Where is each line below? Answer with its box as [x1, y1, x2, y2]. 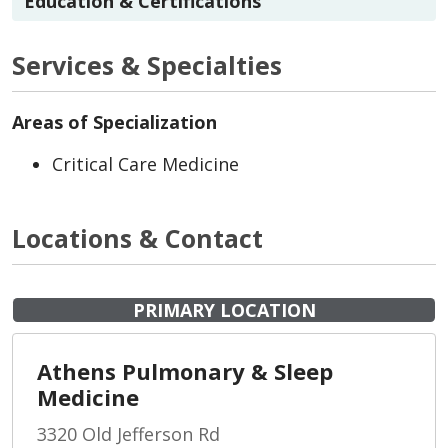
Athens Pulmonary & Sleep [37, 356, 333, 387]
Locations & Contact [12, 221, 263, 256]
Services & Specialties [12, 48, 282, 83]
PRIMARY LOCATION [132, 298, 316, 323]
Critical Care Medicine [52, 152, 239, 177]
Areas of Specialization [12, 110, 217, 135]
